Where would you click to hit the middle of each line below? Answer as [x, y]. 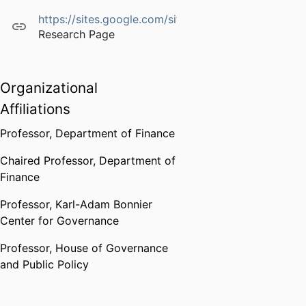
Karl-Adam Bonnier [104, 205]
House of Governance [112, 248]
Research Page [76, 34]
